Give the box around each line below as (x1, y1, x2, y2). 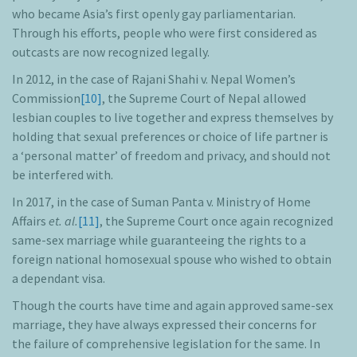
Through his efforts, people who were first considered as (12, 25, 317, 41)
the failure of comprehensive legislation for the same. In (12, 335, 320, 352)
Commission (12, 90, 80, 107)
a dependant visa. (12, 270, 105, 287)
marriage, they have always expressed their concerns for (12, 316, 316, 333)
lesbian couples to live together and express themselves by (12, 109, 333, 126)
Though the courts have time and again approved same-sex (12, 297, 333, 314)
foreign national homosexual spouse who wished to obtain (12, 251, 331, 268)
